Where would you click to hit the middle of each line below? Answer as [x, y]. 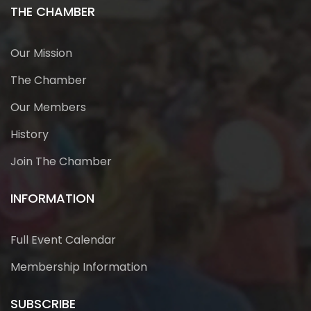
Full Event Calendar [63, 240]
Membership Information [79, 267]
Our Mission [41, 53]
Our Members [48, 108]
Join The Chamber [61, 162]
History [30, 135]
